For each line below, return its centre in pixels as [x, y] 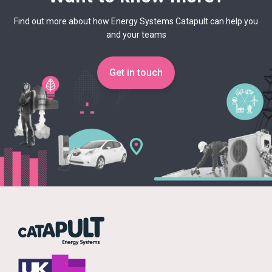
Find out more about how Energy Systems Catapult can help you [136, 21]
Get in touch [136, 72]
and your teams [136, 34]
